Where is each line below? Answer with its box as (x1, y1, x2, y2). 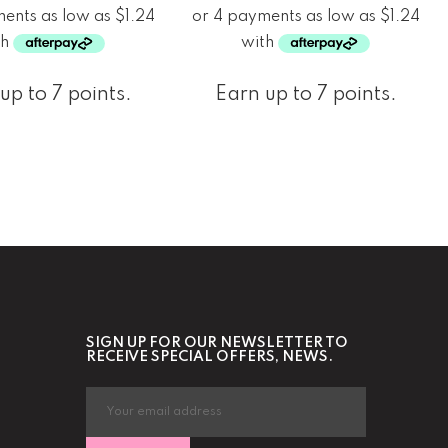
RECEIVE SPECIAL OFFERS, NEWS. (86, 350, 333, 365)
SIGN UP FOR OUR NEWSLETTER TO (86, 336, 348, 351)
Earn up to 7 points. (214, 85, 397, 106)
